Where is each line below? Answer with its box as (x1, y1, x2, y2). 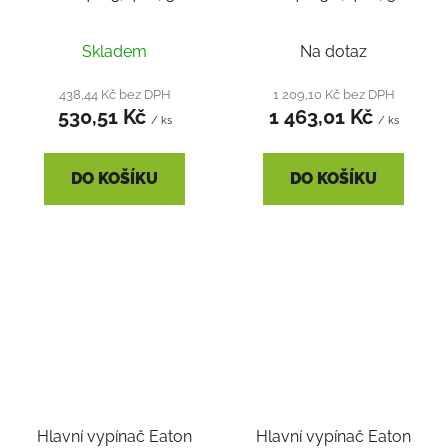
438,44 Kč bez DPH (58, 85, 171, 102)
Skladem (82, 41, 147, 61)
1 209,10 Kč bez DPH (272, 85, 395, 102)
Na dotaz (300, 41, 367, 61)
